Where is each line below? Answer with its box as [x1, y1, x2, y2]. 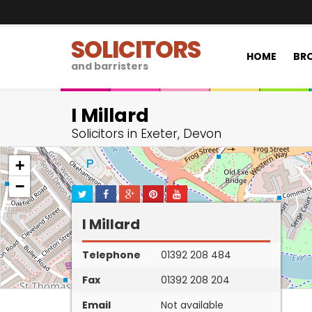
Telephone [82, 248, 141, 262]
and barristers [71, 59, 148, 73]
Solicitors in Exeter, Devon [72, 125, 221, 142]
